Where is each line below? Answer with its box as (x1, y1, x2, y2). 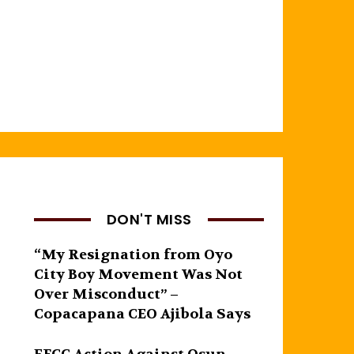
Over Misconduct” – (34, 284, 179, 303)
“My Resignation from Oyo (34, 245, 233, 264)
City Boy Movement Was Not (34, 265, 243, 284)
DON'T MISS (106, 209, 192, 229)
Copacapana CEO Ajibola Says (34, 304, 251, 323)
